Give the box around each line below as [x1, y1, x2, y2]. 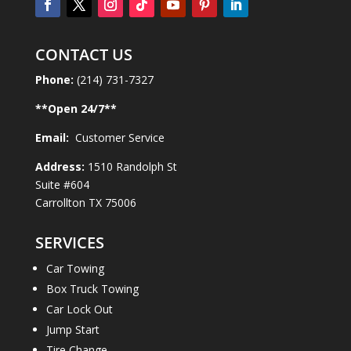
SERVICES [34, 231, 104, 253]
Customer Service [71, 129, 165, 145]
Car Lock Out [45, 301, 113, 317]
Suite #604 [34, 176, 89, 192]
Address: [34, 158, 85, 174]
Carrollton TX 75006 [34, 194, 136, 210]
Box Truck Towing [45, 280, 139, 296]
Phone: [34, 71, 77, 87]
